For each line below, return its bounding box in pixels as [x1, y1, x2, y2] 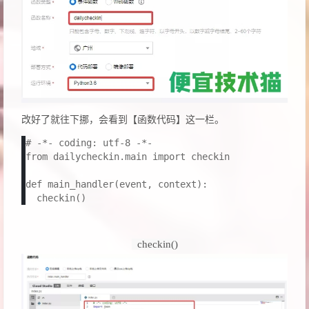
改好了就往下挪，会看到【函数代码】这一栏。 [21, 114, 224, 126]
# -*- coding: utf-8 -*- [26, 137, 152, 149]
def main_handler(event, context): [26, 179, 208, 190]
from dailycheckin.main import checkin [26, 151, 230, 163]
